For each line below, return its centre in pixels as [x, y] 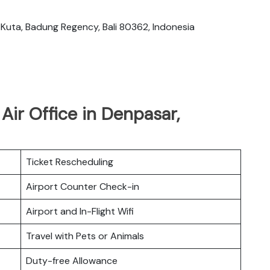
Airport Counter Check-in [83, 186]
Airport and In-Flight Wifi [80, 211]
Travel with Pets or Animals [85, 236]
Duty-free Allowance [72, 260]
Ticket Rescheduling [70, 162]
